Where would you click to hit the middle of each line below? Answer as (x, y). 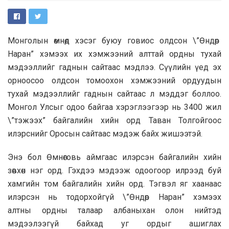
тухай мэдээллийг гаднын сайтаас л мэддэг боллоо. (114, 94)
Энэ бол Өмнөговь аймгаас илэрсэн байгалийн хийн (114, 157)
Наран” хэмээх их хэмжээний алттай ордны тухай (114, 54)
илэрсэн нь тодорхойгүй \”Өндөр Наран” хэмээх (114, 197)
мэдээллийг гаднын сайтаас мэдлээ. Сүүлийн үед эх (114, 67)
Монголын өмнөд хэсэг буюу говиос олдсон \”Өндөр (114, 40)
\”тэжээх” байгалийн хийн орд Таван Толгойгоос (114, 120)
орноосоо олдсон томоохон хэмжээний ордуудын (114, 80)
